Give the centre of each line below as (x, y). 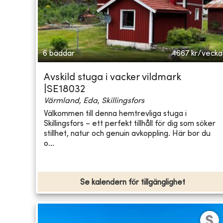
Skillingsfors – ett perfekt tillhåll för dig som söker (130, 124)
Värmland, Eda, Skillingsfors (94, 101)
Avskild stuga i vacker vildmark (112, 78)
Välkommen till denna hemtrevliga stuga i (115, 114)
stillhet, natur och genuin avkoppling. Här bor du (127, 134)
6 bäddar (59, 54)
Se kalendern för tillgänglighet (133, 183)
